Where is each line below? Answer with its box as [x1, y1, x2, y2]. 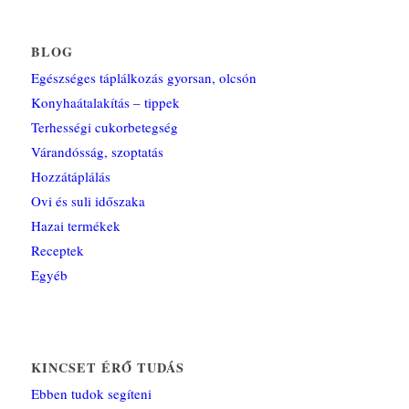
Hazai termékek [30, 215, 121, 235]
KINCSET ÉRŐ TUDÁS [30, 357, 184, 377]
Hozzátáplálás [30, 166, 110, 185]
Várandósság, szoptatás [30, 142, 163, 161]
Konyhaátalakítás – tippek [30, 92, 180, 111]
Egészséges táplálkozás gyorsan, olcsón [30, 68, 257, 87]
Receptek [30, 240, 84, 259]
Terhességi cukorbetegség [30, 117, 178, 136]
